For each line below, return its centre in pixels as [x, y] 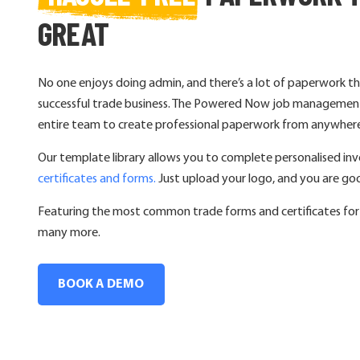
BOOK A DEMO [101, 285]
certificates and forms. [97, 180]
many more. [69, 233]
